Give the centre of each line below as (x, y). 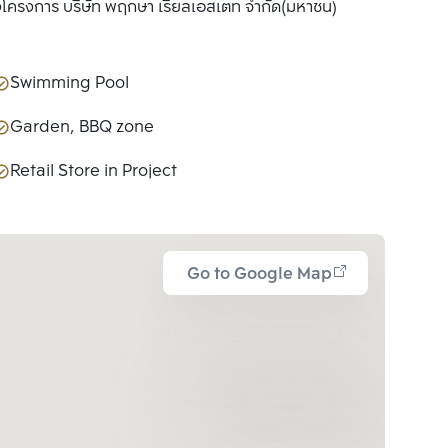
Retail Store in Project (93, 171)
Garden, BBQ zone (82, 127)
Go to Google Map (259, 274)
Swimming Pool (69, 83)
